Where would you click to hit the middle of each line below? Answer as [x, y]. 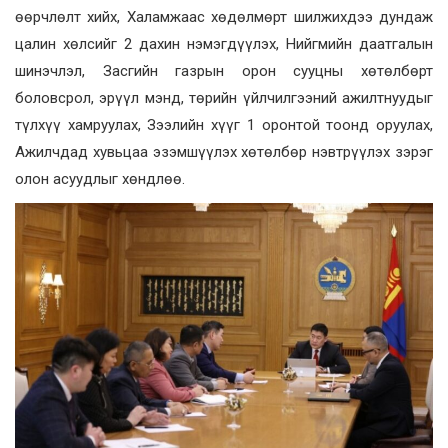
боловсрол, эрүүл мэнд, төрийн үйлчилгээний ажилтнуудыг [224, 97]
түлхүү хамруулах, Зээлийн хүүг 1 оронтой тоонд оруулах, [224, 124]
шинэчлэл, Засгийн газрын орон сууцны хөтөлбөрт [224, 70]
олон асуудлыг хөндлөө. [100, 178]
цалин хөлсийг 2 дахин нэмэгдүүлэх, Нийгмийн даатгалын [224, 43]
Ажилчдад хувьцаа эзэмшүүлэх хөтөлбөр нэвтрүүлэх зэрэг [224, 151]
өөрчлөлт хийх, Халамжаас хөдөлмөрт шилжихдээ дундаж [224, 16]
